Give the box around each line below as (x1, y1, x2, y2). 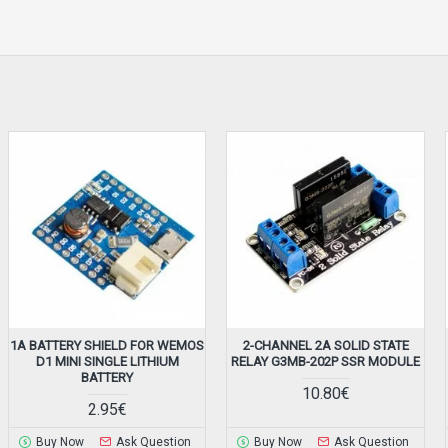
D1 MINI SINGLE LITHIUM (35, 354, 179, 370)
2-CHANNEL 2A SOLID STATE (242, 338, 409, 354)
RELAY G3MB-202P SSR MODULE (231, 354, 421, 370)
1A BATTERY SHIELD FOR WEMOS (10, 338, 205, 354)
